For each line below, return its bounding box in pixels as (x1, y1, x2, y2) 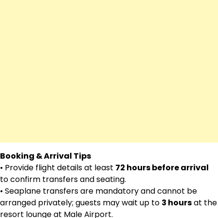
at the (192, 197, 217, 209)
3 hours (162, 197, 192, 209)
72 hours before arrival (115, 162, 209, 174)
